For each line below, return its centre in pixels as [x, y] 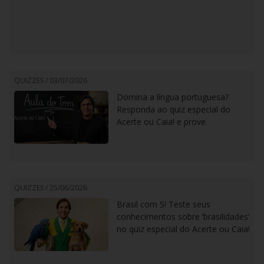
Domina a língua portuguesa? [173, 97]
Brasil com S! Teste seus [164, 204]
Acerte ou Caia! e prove [161, 122]
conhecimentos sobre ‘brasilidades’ [183, 217]
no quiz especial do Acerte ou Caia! [183, 229]
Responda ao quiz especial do [174, 109]
